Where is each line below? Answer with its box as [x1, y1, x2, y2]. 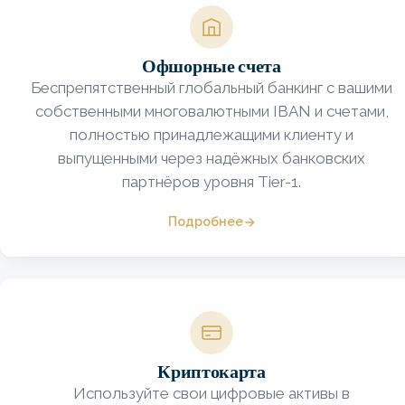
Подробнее [167, 214, 243, 230]
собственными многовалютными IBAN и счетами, [34, 102, 389, 121]
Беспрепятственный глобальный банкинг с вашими [31, 79, 392, 98]
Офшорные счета [142, 55, 281, 78]
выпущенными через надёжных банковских [58, 149, 365, 168]
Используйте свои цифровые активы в [73, 384, 350, 403]
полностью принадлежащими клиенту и [70, 126, 353, 145]
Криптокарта [157, 361, 266, 383]
